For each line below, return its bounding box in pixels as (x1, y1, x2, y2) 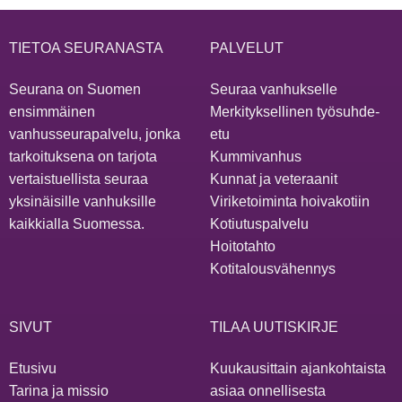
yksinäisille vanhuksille (8, 193, 156, 209)
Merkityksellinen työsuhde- (209, 103, 380, 119)
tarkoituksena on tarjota (8, 148, 157, 164)
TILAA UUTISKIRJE (209, 319, 338, 336)
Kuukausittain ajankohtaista (209, 360, 386, 376)
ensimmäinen (8, 103, 95, 119)
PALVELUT (209, 39, 284, 56)
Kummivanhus (209, 148, 301, 164)
